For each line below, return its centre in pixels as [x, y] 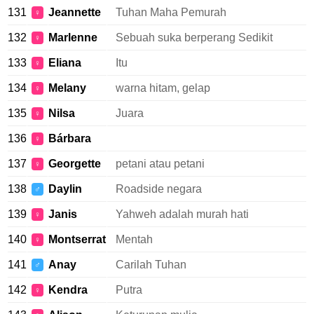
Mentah [134, 239]
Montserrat [77, 239]
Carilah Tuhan [151, 265]
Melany [67, 88]
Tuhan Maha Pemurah [171, 12]
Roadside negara [159, 189]
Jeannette [75, 12]
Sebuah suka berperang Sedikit [194, 37]
